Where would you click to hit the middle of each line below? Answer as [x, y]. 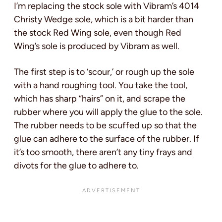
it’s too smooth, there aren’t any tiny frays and [103, 152]
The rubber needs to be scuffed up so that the [105, 126]
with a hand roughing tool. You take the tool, [101, 85]
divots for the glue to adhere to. [76, 166]
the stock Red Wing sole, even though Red [98, 33]
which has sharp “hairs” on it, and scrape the [100, 99]
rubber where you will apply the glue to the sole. [108, 112]
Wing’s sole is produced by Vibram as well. [97, 46]
